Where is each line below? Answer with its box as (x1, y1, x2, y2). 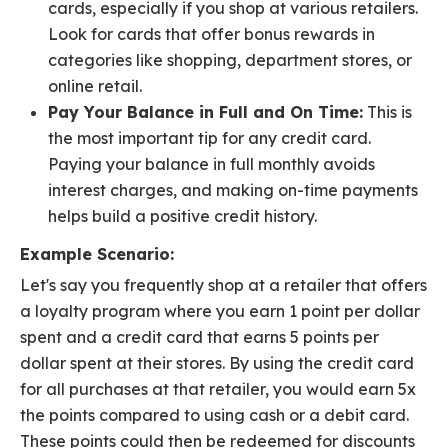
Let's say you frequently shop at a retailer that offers (20, 275, 427, 296)
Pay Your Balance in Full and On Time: (48, 102, 363, 123)
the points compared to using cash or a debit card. (20, 405, 409, 426)
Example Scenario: (20, 244, 174, 265)
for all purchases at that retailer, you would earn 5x (20, 379, 416, 400)
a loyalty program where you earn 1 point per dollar (20, 301, 420, 322)
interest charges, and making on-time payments (48, 180, 418, 201)
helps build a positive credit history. (48, 206, 317, 227)
